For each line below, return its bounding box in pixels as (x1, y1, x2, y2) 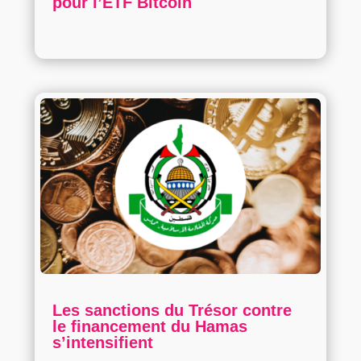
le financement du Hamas (52, 317, 247, 336)
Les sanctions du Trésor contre (52, 301, 292, 320)
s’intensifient (52, 334, 153, 352)
